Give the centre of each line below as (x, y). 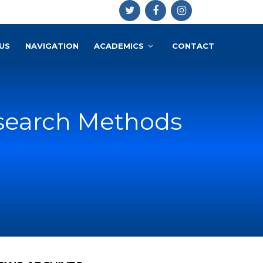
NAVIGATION (52, 46)
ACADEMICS (119, 46)
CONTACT (193, 46)
